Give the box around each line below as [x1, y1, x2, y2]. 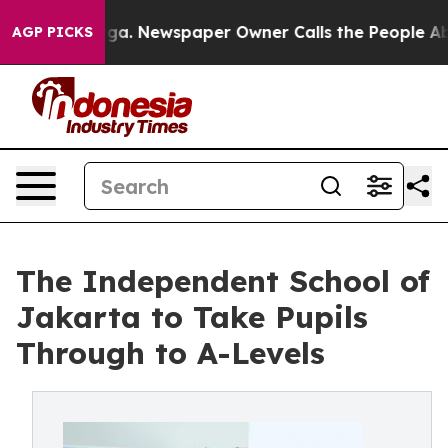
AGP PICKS [12, 23, 93, 41]
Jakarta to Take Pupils [16, 298, 368, 336]
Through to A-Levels [16, 334, 325, 372]
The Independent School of [16, 262, 430, 300]
